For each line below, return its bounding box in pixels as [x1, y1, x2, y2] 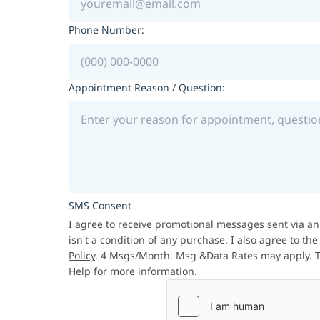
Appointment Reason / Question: [69, 81, 225, 94]
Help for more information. [69, 264, 197, 278]
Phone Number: [69, 23, 144, 36]
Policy [69, 249, 95, 262]
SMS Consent [69, 199, 131, 212]
